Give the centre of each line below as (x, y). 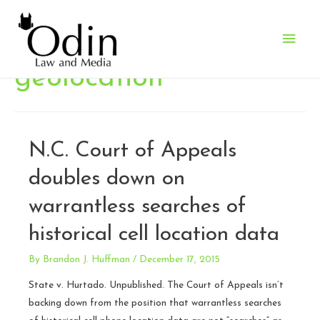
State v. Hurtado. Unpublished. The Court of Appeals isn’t (156, 285)
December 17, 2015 (180, 259)
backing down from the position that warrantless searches (155, 303)
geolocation (89, 78)
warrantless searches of (137, 206)
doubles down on (107, 179)
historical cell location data (154, 234)
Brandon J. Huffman (86, 259)
